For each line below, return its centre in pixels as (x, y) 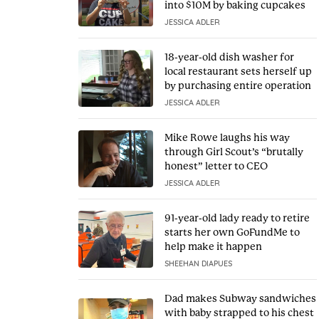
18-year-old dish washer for (229, 57)
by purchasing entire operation (237, 85)
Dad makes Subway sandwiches (240, 298)
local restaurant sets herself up (238, 71)
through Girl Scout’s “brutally (234, 152)
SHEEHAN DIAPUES (198, 263)
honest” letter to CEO (216, 166)
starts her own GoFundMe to (232, 232)
